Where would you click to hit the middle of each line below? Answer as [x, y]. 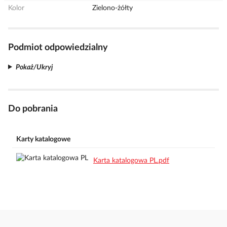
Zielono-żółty [113, 8]
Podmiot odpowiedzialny [58, 48]
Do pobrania [33, 109]
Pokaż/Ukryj [34, 67]
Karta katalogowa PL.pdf [131, 161]
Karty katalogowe [43, 139]
